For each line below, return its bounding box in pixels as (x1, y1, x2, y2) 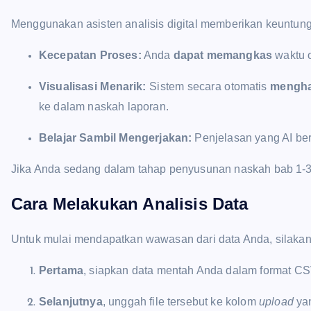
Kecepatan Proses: (39, 49, 142, 61)
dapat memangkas (173, 49, 273, 61)
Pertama (39, 264, 84, 276)
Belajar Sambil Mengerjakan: (39, 131, 192, 144)
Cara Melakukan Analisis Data (11, 194, 249, 213)
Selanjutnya (39, 295, 103, 308)
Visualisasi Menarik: (39, 80, 146, 92)
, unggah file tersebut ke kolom (102, 295, 259, 308)
